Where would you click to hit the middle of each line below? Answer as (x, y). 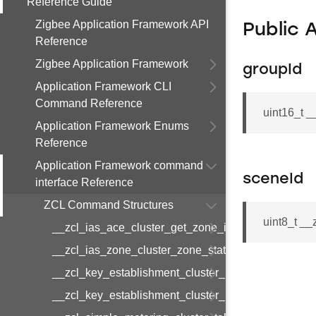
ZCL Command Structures (109, 205)
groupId (272, 70)
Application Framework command (119, 165)
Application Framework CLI (103, 86)
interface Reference (84, 182)
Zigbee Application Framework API (122, 24)
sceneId (273, 180)
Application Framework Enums (112, 126)
